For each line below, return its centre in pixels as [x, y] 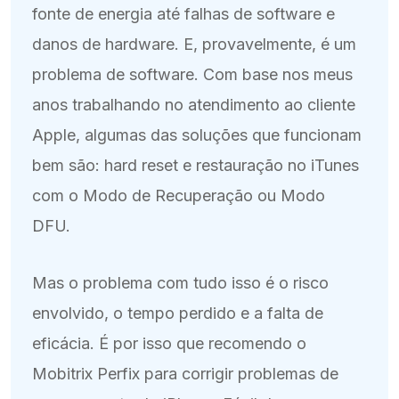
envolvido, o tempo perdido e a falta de [178, 313]
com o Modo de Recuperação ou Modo [179, 195]
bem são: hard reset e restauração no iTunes [195, 165]
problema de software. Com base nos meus [192, 74]
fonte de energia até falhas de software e [183, 13]
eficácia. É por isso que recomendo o [169, 343]
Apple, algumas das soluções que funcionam [197, 134]
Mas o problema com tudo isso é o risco [180, 282]
